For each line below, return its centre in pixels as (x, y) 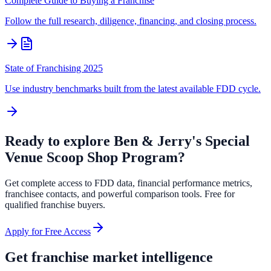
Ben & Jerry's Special (182, 141)
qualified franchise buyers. (55, 205)
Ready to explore (59, 141)
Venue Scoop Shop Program (91, 158)
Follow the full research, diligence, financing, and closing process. (131, 21)
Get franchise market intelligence (109, 257)
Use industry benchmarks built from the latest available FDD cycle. (133, 89)
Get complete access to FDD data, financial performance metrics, (129, 183)
